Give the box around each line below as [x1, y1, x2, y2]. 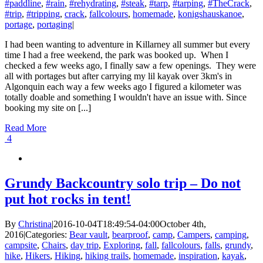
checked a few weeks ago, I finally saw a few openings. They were [5, 60, 256, 71]
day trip [70, 240, 99, 250]
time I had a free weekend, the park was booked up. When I [5, 50, 228, 60]
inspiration [178, 250, 217, 261]
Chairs [42, 240, 66, 250]
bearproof [112, 229, 148, 240]
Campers [177, 229, 210, 240]
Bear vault [69, 229, 107, 240]
